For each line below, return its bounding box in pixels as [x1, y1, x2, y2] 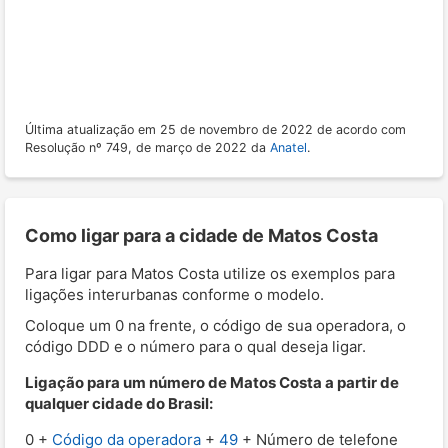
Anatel [270, 139, 307, 155]
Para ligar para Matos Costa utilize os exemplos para [25, 263, 395, 283]
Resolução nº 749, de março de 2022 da [25, 139, 270, 155]
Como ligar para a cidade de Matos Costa [25, 224, 378, 246]
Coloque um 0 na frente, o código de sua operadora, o [25, 315, 406, 335]
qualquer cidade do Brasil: [25, 393, 213, 413]
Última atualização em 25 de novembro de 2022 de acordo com [25, 121, 406, 137]
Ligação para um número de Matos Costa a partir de [25, 372, 399, 392]
